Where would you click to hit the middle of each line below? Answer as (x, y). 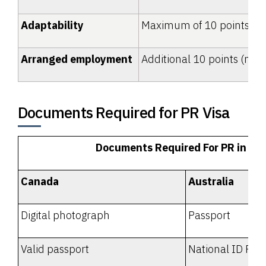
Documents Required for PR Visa (124, 112)
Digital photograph (65, 215)
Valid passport (55, 249)
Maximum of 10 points (195, 25)
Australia (211, 181)
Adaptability (52, 25)
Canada (40, 181)
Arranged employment (77, 59)
